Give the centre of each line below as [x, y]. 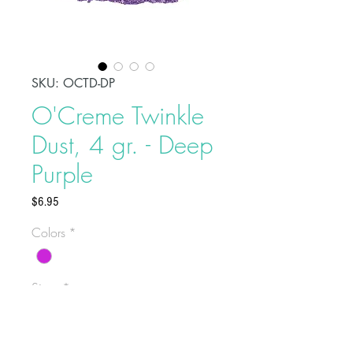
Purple [62, 174]
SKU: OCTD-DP [73, 83]
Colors [48, 232]
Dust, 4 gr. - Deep [122, 145]
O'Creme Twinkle [118, 115]
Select [57, 317]
